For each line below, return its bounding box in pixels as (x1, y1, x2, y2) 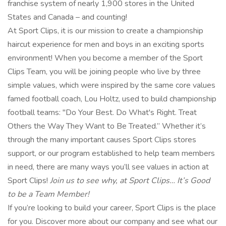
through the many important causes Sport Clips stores (8, 134, 196, 145)
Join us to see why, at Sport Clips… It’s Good (50, 175, 210, 186)
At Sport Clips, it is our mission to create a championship (8, 25, 203, 36)
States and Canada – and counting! (8, 12, 127, 23)
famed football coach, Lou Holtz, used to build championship (8, 93, 216, 104)
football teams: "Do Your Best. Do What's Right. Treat (8, 107, 197, 118)
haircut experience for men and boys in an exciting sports (8, 39, 204, 50)
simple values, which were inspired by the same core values (8, 80, 215, 91)
